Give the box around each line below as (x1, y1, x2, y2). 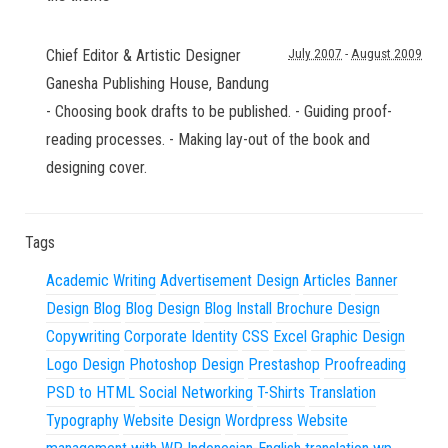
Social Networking (139, 383, 253, 402)
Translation (309, 383, 376, 402)
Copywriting (46, 327, 120, 346)
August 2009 (351, 46, 422, 61)
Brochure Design (276, 299, 380, 318)
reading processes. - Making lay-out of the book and (46, 130, 370, 149)
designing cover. (46, 158, 147, 177)
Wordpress (225, 411, 293, 430)
